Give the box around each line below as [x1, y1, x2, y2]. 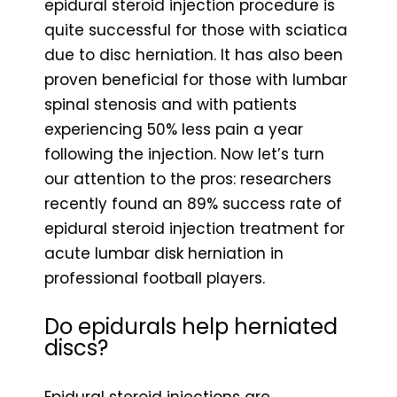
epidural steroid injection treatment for [44, 217, 345, 239]
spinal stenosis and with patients [44, 93, 297, 115]
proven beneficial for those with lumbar [44, 68, 347, 90]
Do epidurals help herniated [44, 311, 338, 341]
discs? [44, 332, 108, 362]
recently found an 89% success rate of [44, 192, 342, 214]
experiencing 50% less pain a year [44, 118, 303, 140]
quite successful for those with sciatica [44, 19, 347, 41]
